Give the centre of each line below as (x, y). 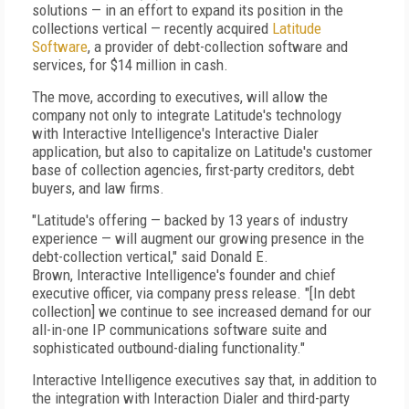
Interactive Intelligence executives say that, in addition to (204, 380)
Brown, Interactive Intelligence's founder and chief (184, 275)
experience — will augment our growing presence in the (198, 238)
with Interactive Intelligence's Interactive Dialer (175, 133)
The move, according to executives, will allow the (180, 97)
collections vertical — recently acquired (152, 28)
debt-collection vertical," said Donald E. (150, 257)
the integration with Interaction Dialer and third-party (191, 398)
